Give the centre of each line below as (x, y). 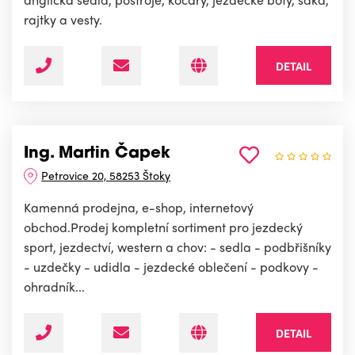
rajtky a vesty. (63, 20)
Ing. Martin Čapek (97, 154)
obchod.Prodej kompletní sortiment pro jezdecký (163, 227)
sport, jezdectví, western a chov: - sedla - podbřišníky (177, 247)
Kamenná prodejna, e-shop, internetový (139, 208)
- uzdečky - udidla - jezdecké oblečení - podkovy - (171, 267)
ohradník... (54, 287)
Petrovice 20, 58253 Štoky (106, 176)
